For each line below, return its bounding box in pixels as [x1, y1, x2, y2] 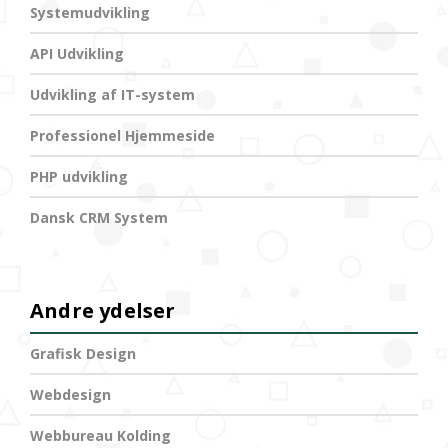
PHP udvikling [30, 167, 128, 187]
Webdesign [30, 385, 111, 405]
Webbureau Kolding [30, 426, 171, 446]
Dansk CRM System [30, 208, 168, 228]
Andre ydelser [30, 297, 176, 325]
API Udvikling [30, 44, 124, 64]
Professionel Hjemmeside [30, 126, 215, 146]
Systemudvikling [30, 3, 150, 23]
